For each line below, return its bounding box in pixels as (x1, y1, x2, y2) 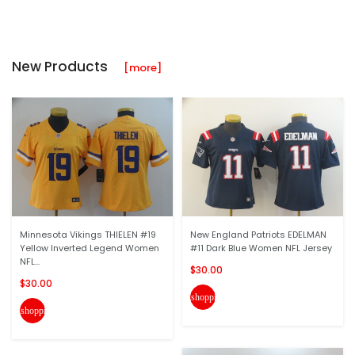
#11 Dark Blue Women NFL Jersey (190, 242, 332, 254)
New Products (12, 57, 124, 76)
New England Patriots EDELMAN (190, 228, 326, 241)
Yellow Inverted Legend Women (20, 242, 159, 254)
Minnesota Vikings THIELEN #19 (20, 228, 156, 241)
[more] (124, 60, 162, 75)
